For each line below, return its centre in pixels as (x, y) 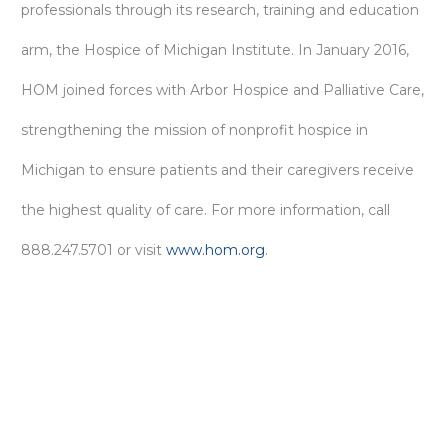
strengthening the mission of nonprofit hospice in (194, 130)
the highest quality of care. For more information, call (205, 210)
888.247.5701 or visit (93, 250)
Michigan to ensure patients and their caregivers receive (217, 170)
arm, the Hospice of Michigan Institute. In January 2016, (215, 50)
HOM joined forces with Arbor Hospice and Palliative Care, (222, 90)
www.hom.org (215, 250)
